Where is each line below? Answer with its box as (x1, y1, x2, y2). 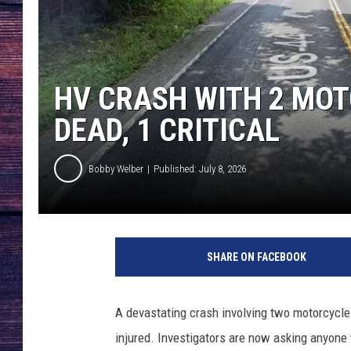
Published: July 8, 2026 (154, 162, 246, 175)
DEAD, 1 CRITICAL (54, 112, 280, 150)
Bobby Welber (89, 162, 143, 175)
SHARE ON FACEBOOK (206, 251, 306, 264)
